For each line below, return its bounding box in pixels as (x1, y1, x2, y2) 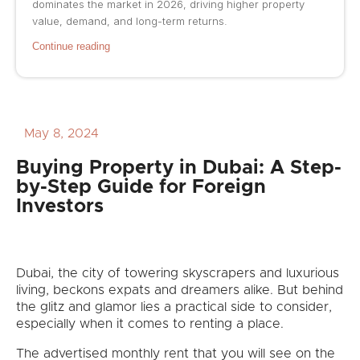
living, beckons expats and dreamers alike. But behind (16, 284, 343, 297)
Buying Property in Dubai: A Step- (16, 158, 342, 178)
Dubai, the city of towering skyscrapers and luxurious (16, 267, 339, 280)
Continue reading (32, 40, 110, 53)
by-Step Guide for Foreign (16, 178, 266, 198)
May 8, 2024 (24, 127, 99, 141)
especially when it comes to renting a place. (16, 317, 284, 331)
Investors (16, 197, 104, 217)
